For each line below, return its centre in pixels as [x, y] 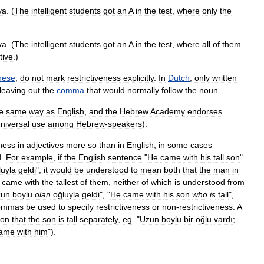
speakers [125, 123]
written [225, 77]
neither [126, 182]
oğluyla [66, 194]
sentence [125, 157]
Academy [168, 111]
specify [81, 207]
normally [143, 90]
